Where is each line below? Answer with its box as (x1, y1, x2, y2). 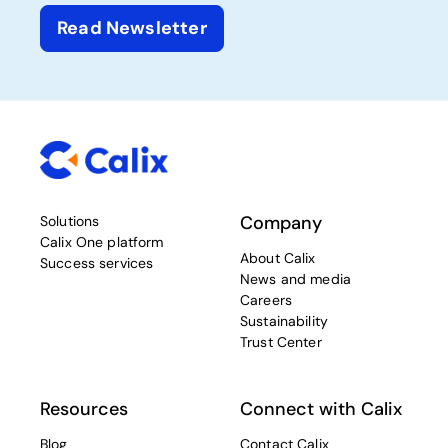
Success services (40, 254, 154, 273)
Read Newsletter (57, 16, 207, 40)
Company (240, 211, 322, 236)
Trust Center (240, 333, 322, 352)
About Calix (240, 249, 316, 268)
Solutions (40, 212, 100, 231)
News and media (240, 270, 351, 289)
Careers (240, 291, 292, 310)
